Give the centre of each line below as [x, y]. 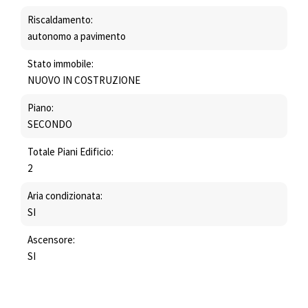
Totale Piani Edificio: [70, 152]
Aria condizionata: [65, 196]
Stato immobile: [60, 64]
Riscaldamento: [60, 20]
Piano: [41, 108]
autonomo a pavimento [77, 36]
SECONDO [50, 124]
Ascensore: [51, 240]
